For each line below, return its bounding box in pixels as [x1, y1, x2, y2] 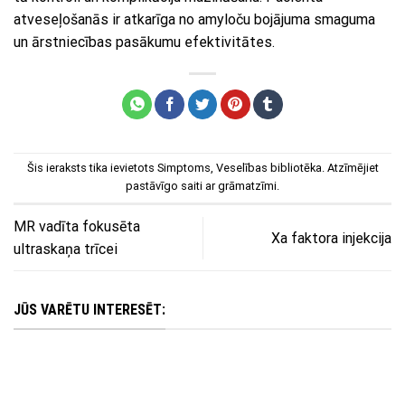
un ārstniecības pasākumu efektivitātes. [14, 33, 275, 52]
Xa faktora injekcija [271, 229, 391, 247]
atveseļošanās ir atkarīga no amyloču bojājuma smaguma [14, 11, 375, 29]
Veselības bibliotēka [215, 161, 322, 175]
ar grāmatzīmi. [202, 179, 279, 193]
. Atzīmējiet [321, 161, 379, 175]
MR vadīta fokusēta [14, 218, 140, 236]
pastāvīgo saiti [126, 179, 202, 193]
